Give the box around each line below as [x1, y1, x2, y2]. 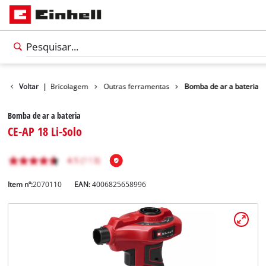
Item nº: [8, 180, 33, 189]
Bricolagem [50, 81, 88, 91]
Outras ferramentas [103, 81, 170, 91]
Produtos [5, 81, 36, 91]
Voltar [19, 81, 39, 91]
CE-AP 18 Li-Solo [8, 123, 83, 140]
